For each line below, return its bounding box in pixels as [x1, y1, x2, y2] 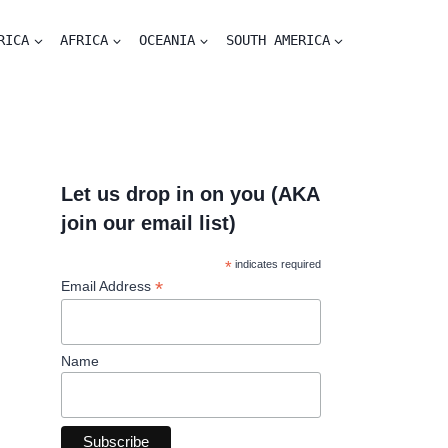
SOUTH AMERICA [225, 32, 330, 48]
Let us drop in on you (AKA [60, 183, 319, 205]
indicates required [232, 258, 322, 270]
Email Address [60, 278, 155, 294]
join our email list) [60, 212, 236, 234]
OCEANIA [138, 32, 195, 48]
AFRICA [60, 32, 109, 48]
